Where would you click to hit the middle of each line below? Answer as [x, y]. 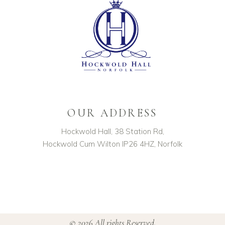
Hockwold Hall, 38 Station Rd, [113, 132]
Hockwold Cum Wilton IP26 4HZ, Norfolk [113, 144]
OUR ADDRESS [113, 113]
